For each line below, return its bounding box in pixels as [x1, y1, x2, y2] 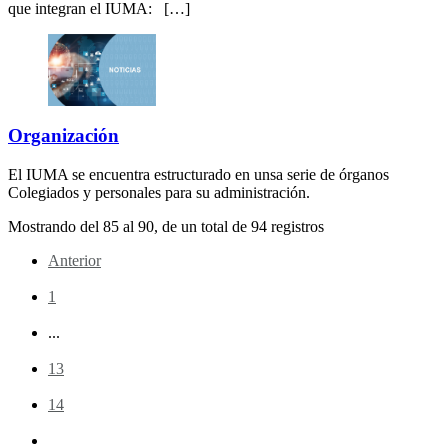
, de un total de [154, 217, 251, 235]
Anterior [48, 251, 101, 269]
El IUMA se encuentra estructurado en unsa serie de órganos [8, 165, 389, 183]
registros [267, 217, 324, 235]
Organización [8, 124, 119, 146]
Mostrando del [8, 217, 103, 235]
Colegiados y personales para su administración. [8, 183, 310, 201]
